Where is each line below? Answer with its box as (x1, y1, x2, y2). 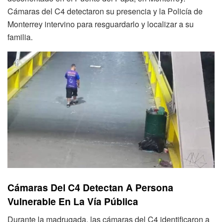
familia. (7, 31, 33, 43)
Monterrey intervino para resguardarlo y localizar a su (7, 18, 194, 30)
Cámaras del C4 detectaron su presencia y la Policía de (7, 5, 203, 17)
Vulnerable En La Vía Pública (7, 194, 138, 209)
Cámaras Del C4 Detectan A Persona (7, 180, 173, 195)
